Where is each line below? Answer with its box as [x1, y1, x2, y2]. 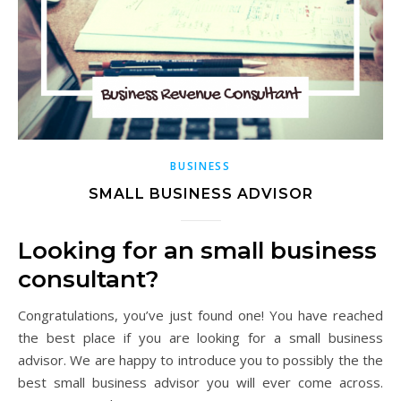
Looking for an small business [18, 235, 377, 265]
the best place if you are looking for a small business [18, 328, 383, 346]
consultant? [18, 264, 159, 294]
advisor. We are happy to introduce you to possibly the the [18, 350, 383, 369]
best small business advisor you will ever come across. [18, 372, 383, 391]
